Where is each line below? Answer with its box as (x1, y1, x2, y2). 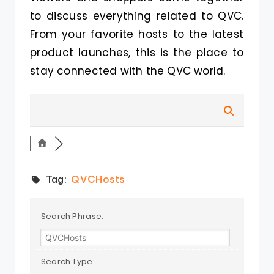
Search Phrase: (39, 210, 104, 222)
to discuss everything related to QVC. (30, 9, 244, 23)
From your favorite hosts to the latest (30, 27, 244, 42)
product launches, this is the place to (30, 45, 244, 60)
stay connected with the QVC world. (30, 64, 226, 78)
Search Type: (39, 256, 95, 267)
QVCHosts (71, 173, 125, 185)
